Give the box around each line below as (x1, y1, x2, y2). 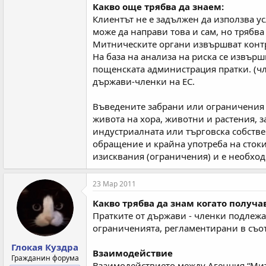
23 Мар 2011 (93, 179, 136, 189)
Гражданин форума (11, 252, 79, 263)
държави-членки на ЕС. (93, 75, 195, 87)
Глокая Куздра (11, 240, 78, 253)
